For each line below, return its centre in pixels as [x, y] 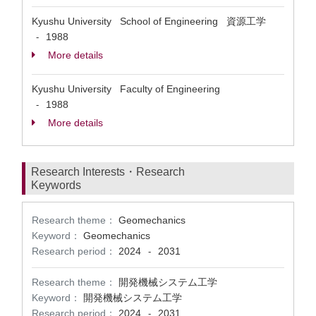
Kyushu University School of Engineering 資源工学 [149, 21]
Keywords [56, 185]
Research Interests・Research [108, 172]
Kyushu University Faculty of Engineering [129, 89]
